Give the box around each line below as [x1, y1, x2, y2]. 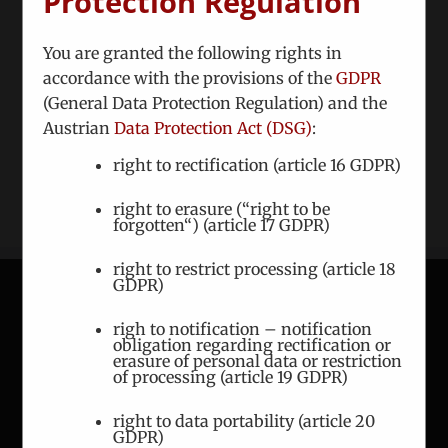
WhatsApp [251, 60, 320, 77]
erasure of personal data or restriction [113, 350, 403, 371]
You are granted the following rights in [43, 42, 343, 63]
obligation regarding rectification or [113, 334, 392, 355]
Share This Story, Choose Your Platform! [86, 20, 362, 40]
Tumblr [295, 60, 342, 77]
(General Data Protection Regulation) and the [43, 92, 388, 113]
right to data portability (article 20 [113, 410, 376, 431]
